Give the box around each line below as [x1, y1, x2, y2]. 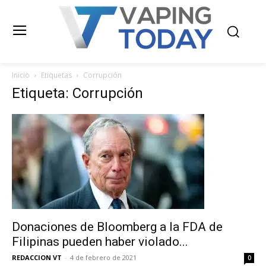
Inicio [12, 70, 30, 80]
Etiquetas [41, 70, 72, 80]
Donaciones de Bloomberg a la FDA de [12, 220, 223, 234]
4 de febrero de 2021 [70, 253, 137, 262]
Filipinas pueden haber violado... [12, 235, 188, 249]
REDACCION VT [12, 253, 62, 262]
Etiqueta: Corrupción [12, 85, 143, 102]
